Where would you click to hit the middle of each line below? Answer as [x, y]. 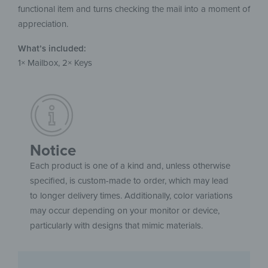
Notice [53, 150]
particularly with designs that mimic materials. [116, 225]
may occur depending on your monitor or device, [125, 210]
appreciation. [43, 24]
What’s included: [52, 48]
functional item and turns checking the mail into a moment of [134, 9]
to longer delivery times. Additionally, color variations [131, 195]
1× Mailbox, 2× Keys [55, 63]
